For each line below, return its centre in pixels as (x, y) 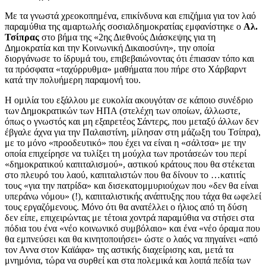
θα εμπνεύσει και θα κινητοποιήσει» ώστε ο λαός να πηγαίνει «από (131, 239)
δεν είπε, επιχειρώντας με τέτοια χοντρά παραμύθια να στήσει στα (129, 217)
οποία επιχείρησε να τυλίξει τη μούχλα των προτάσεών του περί (126, 153)
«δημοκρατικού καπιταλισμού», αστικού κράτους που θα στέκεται (130, 164)
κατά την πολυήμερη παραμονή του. (73, 80)
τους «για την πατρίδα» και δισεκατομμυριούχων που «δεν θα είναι (132, 185)
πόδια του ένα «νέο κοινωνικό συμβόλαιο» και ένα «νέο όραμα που (132, 228)
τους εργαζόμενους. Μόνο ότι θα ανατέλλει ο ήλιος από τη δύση (126, 207)
